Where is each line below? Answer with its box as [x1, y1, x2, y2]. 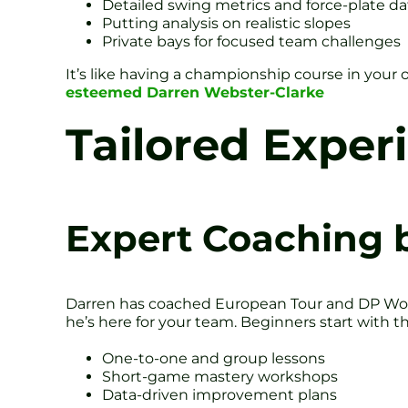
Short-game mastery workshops [102, 367, 338, 385]
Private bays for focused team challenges [102, 32, 401, 50]
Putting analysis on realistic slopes [102, 14, 351, 32]
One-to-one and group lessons [102, 349, 325, 367]
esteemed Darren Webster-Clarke [66, 83, 324, 101]
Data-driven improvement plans [102, 385, 337, 403]
